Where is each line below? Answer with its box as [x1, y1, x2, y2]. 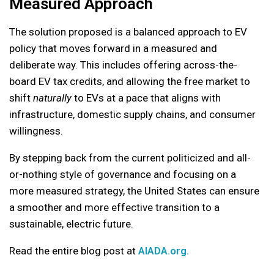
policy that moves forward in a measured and [9, 42, 217, 54]
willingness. [9, 124, 63, 137]
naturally [33, 91, 72, 104]
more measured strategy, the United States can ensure [9, 184, 259, 197]
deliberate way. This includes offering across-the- [9, 58, 237, 71]
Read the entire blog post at [9, 244, 138, 257]
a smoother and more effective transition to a [9, 201, 220, 213]
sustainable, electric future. [9, 217, 133, 230]
